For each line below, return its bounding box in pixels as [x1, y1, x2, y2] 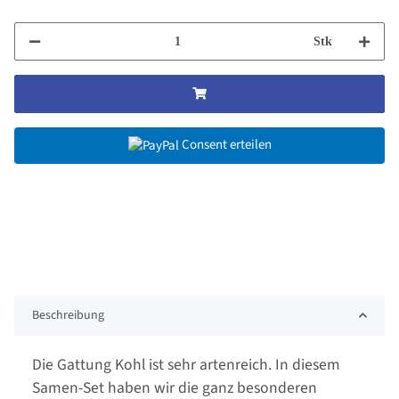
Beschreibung [32, 305, 104, 324]
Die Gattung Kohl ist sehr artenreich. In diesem [32, 353, 340, 376]
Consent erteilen [181, 135, 272, 155]
